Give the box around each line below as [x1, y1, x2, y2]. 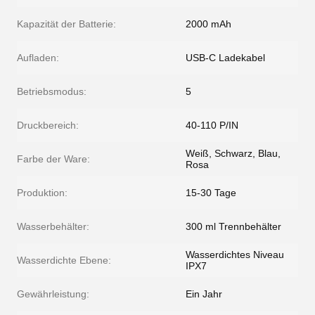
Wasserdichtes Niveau [186, 249, 284, 261]
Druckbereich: [17, 120, 79, 131]
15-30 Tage [186, 187, 236, 199]
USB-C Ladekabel [186, 52, 265, 64]
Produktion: [17, 187, 67, 199]
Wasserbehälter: [17, 221, 89, 233]
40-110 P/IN [186, 120, 238, 131]
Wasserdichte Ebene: [17, 255, 111, 266]
